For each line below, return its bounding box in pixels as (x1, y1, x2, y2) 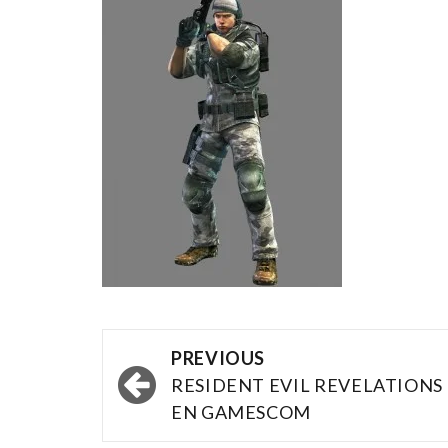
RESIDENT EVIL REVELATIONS (171, 374, 444, 396)
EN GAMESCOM (171, 401, 312, 423)
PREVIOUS (171, 347, 266, 369)
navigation (112, 370, 251, 406)
